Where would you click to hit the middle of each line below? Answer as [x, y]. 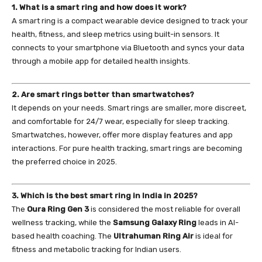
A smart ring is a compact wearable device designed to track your [130, 20]
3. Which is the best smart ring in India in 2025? [105, 195]
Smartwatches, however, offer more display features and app [122, 135]
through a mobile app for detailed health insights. [101, 61]
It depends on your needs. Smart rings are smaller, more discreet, [129, 108]
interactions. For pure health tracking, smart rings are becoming [127, 148]
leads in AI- [218, 222]
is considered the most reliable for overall [165, 209]
